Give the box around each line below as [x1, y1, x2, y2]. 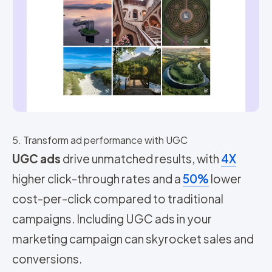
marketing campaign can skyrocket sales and [12, 231, 254, 246]
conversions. [12, 251, 82, 267]
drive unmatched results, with [61, 151, 221, 166]
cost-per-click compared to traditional [12, 191, 223, 206]
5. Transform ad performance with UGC [12, 134, 188, 147]
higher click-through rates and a [12, 171, 183, 186]
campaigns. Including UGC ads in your [12, 211, 212, 226]
